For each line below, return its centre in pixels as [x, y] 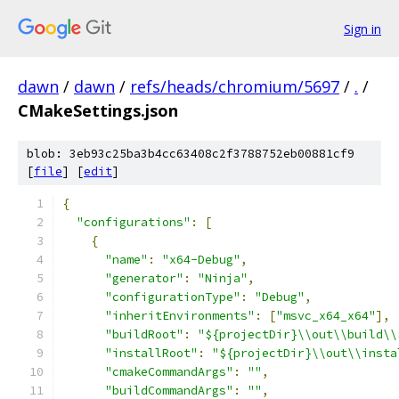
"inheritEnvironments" [180, 316]
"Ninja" [223, 278]
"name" [126, 260]
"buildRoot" [144, 334]
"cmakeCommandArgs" [169, 372]
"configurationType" [173, 297]
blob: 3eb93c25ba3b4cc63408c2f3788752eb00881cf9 [191, 154]
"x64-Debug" [201, 260]
